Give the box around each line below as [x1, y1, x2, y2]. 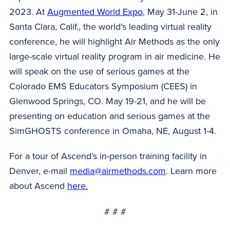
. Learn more [166, 165, 217, 177]
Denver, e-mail [9, 165, 70, 177]
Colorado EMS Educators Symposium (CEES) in [9, 80, 197, 92]
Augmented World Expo [47, 6, 143, 17]
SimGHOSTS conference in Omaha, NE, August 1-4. [9, 125, 216, 137]
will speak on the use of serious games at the [9, 65, 189, 77]
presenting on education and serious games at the [9, 110, 210, 122]
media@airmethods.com [70, 165, 166, 177]
